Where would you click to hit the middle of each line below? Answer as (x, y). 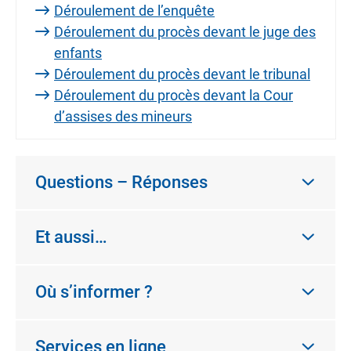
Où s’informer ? (94, 292)
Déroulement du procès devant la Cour (174, 95)
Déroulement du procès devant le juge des (185, 32)
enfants (78, 53)
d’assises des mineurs (123, 116)
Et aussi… (71, 237)
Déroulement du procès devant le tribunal (182, 74)
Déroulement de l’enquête (134, 11)
